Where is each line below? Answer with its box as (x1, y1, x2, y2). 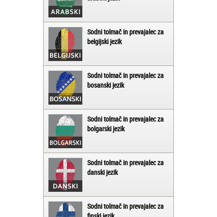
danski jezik (87, 168, 118, 177)
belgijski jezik (87, 37, 122, 46)
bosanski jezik (87, 80, 124, 90)
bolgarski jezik (87, 124, 124, 134)
